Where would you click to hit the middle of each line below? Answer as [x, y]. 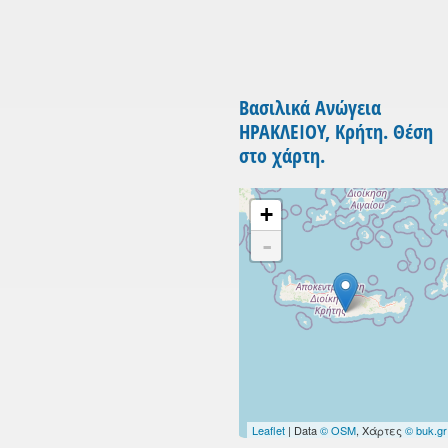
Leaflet [268, 430]
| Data [302, 430]
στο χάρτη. [282, 156]
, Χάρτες [380, 430]
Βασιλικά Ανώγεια [310, 108]
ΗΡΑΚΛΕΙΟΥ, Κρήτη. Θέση [336, 132]
